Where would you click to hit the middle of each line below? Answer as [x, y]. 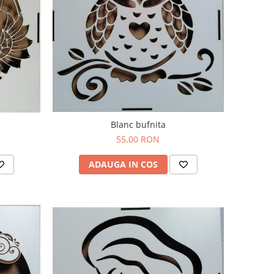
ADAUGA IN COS [123, 164]
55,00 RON [138, 139]
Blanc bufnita [138, 124]
